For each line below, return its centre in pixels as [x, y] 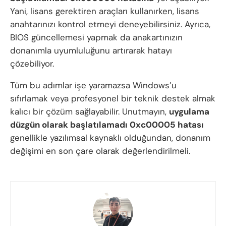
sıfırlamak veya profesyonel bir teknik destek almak [113, 99]
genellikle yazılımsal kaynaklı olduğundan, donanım [110, 138]
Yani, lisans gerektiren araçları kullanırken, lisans [105, 11]
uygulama [189, 112]
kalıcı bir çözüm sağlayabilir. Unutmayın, [90, 112]
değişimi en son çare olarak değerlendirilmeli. [100, 151]
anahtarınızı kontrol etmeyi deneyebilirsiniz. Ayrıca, [110, 24]
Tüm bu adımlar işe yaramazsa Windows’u [93, 86]
